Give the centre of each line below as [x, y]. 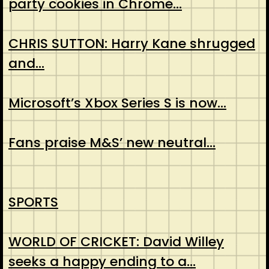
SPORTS [33, 202]
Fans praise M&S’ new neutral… [112, 143]
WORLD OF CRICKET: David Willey [116, 242]
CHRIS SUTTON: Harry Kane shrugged [131, 44]
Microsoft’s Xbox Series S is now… [117, 103]
